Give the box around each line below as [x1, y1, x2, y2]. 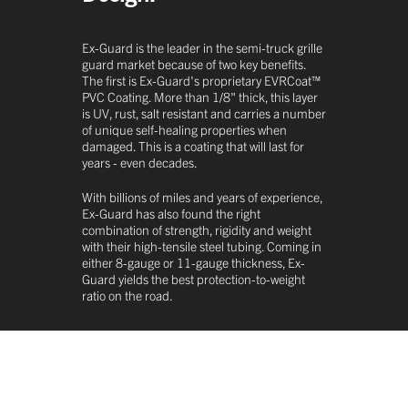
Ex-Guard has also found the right [82, 205, 260, 222]
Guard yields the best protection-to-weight [82, 270, 305, 288]
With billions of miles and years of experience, [82, 189, 322, 206]
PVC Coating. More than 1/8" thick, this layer [82, 88, 318, 106]
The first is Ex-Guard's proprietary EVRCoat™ [82, 72, 321, 89]
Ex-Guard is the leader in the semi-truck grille [82, 39, 322, 56]
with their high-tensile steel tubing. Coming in [82, 238, 321, 255]
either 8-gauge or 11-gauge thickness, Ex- [82, 254, 305, 271]
